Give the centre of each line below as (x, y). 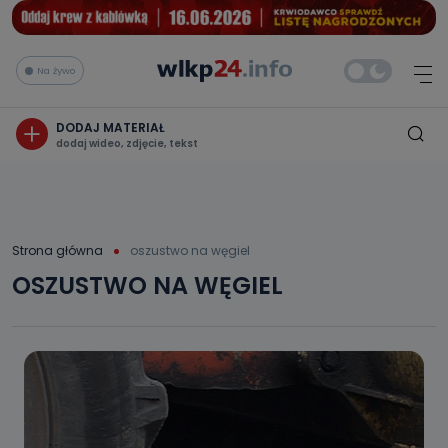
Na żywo (56, 70)
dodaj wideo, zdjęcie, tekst (127, 143)
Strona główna (57, 250)
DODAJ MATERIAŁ (110, 127)
